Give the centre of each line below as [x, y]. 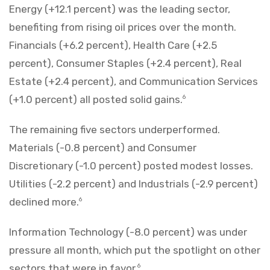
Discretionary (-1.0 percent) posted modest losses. [131, 165]
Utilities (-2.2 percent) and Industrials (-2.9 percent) [133, 184]
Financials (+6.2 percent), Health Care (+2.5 [113, 45]
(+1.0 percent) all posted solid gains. [96, 99]
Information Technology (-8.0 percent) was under [128, 232]
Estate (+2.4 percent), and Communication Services [133, 81]
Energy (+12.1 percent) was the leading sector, [120, 9]
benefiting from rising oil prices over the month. [123, 27]
